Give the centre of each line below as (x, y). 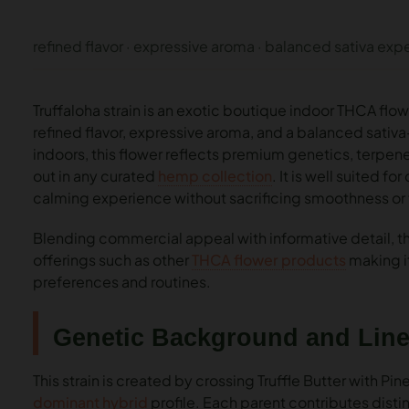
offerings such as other (112, 260)
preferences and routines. (122, 282)
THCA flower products (269, 260)
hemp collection (215, 176)
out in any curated (95, 176)
